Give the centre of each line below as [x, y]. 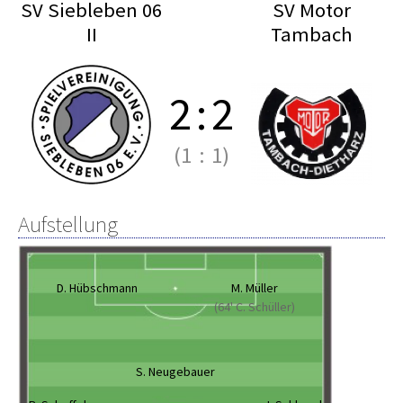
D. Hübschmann [97, 288]
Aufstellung [68, 224]
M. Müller [255, 288]
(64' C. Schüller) [255, 307]
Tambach [312, 34]
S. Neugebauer [175, 372]
